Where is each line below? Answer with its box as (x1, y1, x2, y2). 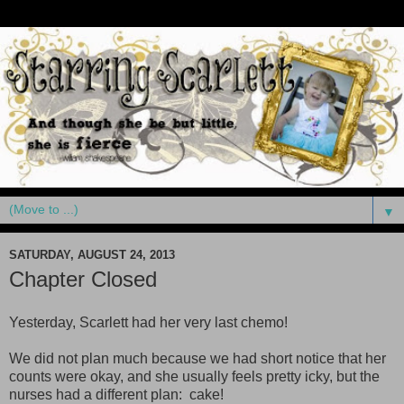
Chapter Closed (9, 267, 157, 292)
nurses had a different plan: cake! (9, 386, 227, 402)
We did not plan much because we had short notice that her (9, 350, 386, 366)
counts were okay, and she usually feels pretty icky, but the (9, 368, 380, 384)
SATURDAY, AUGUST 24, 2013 (9, 247, 175, 262)
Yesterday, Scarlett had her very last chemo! (9, 314, 288, 330)
